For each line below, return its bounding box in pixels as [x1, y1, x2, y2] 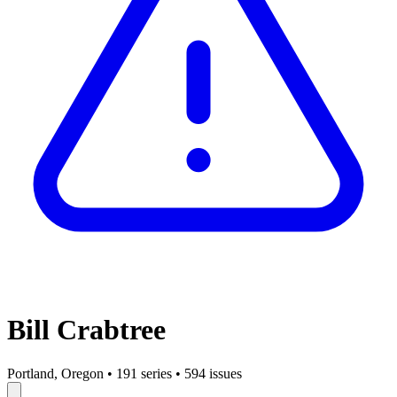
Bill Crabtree [7, 314, 166, 346]
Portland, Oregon [7, 365, 104, 381]
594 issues [184, 365, 242, 381]
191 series [116, 365, 172, 381]
